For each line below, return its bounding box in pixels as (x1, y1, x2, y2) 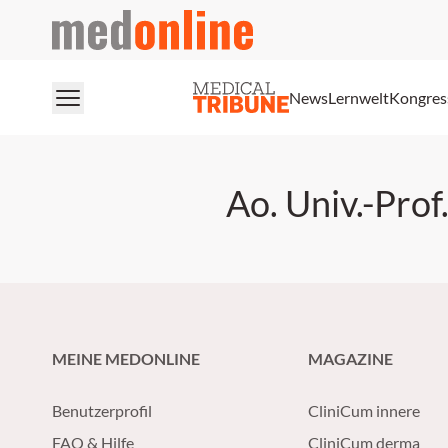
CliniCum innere (308, 401, 420, 420)
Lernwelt (328, 87, 389, 107)
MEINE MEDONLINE (52, 349, 200, 368)
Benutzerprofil (52, 401, 152, 420)
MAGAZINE (308, 349, 393, 368)
